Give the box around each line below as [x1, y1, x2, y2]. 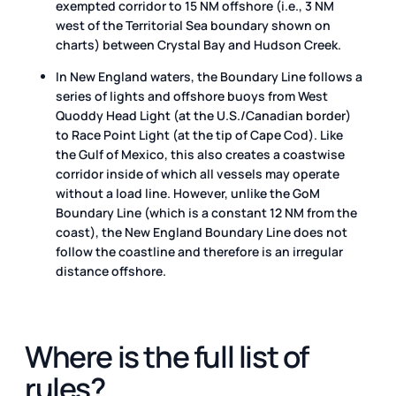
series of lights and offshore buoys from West [56, 87, 328, 104]
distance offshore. [56, 262, 166, 279]
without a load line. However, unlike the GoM [56, 184, 320, 202]
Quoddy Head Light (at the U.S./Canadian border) [56, 106, 351, 124]
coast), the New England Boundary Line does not [56, 223, 347, 240]
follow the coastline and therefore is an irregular [56, 242, 343, 260]
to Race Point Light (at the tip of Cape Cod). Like [56, 126, 343, 143]
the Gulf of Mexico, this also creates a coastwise [56, 145, 345, 163]
